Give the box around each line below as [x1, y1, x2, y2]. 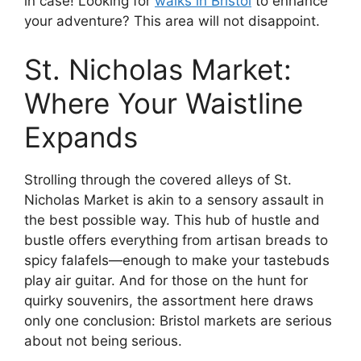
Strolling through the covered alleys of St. [24, 171, 292, 188]
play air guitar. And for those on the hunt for [24, 272, 308, 288]
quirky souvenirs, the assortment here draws [24, 292, 313, 309]
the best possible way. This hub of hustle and [24, 211, 320, 228]
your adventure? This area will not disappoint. [24, 13, 320, 30]
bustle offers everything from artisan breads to [24, 231, 328, 248]
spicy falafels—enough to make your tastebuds [24, 251, 330, 268]
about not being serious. [24, 332, 182, 349]
